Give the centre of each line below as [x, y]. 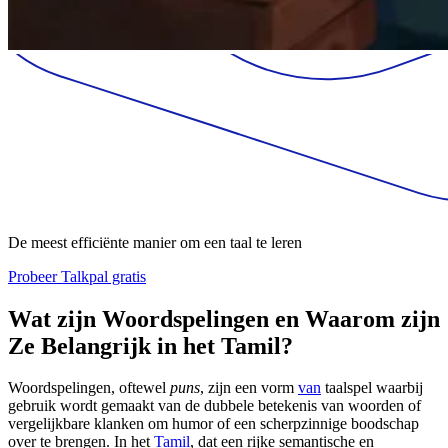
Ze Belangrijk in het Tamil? [150, 345]
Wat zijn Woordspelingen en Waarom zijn [224, 318]
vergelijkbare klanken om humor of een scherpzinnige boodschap [213, 424]
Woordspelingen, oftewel [89, 388]
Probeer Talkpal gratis [77, 276]
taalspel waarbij [372, 388]
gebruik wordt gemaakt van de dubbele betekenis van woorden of [214, 406]
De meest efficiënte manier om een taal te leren [155, 242]
